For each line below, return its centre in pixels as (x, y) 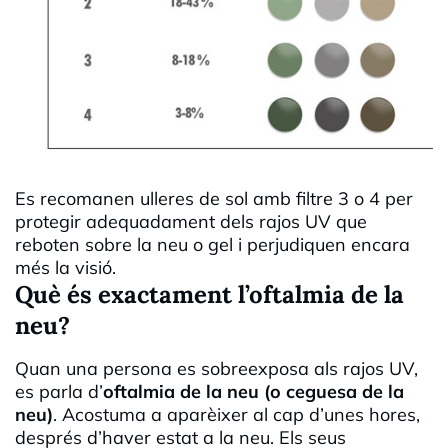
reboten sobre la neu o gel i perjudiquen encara (212, 245)
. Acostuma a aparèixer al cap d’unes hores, (236, 415)
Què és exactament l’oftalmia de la (209, 295)
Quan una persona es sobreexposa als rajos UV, (216, 369)
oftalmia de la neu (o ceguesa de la (253, 392)
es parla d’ (59, 392)
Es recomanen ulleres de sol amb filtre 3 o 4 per (214, 199)
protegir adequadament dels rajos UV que (191, 222)
